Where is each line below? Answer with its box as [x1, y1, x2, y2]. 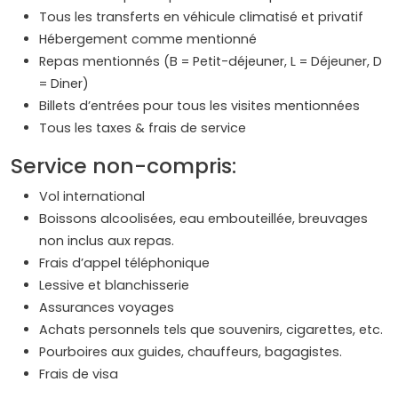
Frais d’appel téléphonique [39, 253, 210, 272]
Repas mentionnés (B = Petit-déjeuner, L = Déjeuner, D [39, 52, 382, 70]
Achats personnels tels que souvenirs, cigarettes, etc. [39, 320, 383, 338]
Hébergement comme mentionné [39, 29, 257, 48]
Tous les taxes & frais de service [39, 118, 246, 137]
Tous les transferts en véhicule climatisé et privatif [39, 7, 363, 26]
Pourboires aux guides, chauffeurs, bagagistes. [39, 342, 342, 361]
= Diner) [39, 74, 89, 92]
